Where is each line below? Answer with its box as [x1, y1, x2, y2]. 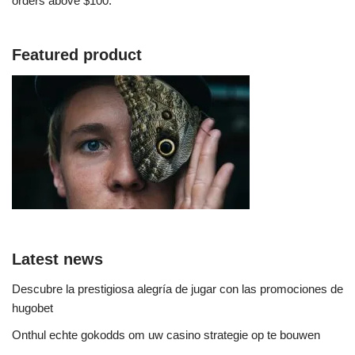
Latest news [12, 250, 103, 268]
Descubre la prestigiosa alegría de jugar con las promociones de [12, 281, 343, 296]
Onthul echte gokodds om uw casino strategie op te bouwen [12, 327, 320, 342]
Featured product [12, 45, 142, 63]
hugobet [12, 300, 53, 315]
